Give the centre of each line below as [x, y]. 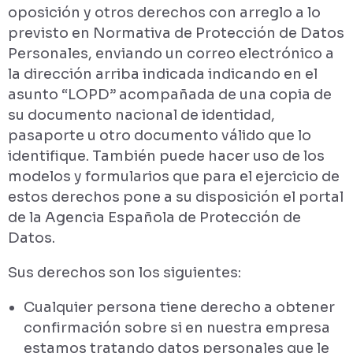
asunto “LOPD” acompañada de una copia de [170, 95]
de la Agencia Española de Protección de [154, 217]
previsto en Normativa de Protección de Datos [176, 33]
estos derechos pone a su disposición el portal [176, 197]
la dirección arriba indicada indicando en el [163, 74]
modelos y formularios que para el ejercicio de [174, 176]
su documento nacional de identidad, [141, 115]
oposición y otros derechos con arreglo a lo [164, 13]
